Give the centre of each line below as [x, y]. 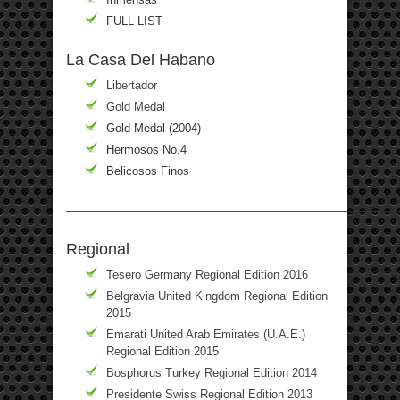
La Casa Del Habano [141, 59]
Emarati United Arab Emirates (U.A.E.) [206, 334]
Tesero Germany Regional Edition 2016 [207, 274]
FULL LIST [134, 21]
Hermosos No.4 [146, 149]
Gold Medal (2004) [154, 128]
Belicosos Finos [148, 171]
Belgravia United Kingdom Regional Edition [217, 296]
